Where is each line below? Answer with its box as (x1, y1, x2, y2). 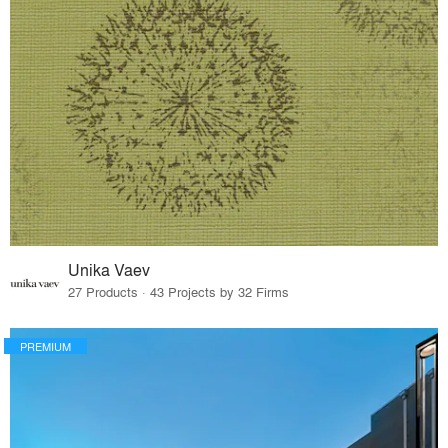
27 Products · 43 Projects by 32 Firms (68, 282, 290, 302)
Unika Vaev (68, 258, 151, 282)
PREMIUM (20, 338, 71, 355)
